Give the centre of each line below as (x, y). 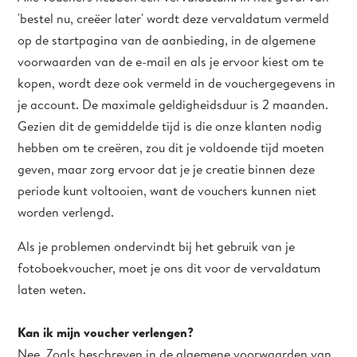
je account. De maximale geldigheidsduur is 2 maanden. (173, 104)
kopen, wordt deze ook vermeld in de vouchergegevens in (177, 83)
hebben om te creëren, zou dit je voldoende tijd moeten (171, 147)
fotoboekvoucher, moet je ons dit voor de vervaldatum (169, 268)
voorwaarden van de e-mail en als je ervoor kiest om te (171, 61)
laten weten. (52, 289)
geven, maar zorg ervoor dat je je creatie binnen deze (167, 169)
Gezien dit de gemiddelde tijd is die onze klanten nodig (170, 126)
